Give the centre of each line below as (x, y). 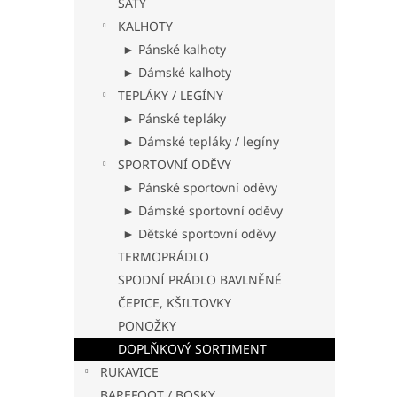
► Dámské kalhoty (177, 72)
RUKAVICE (129, 372)
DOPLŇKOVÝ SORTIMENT (192, 349)
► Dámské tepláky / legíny (201, 141)
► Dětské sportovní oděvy (199, 234)
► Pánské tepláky (174, 118)
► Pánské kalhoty (174, 49)
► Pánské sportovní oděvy (200, 187)
